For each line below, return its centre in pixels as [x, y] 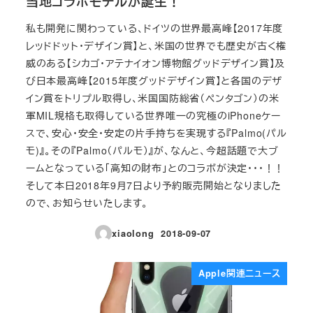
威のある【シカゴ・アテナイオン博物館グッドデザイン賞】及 [155, 63]
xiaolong [133, 233]
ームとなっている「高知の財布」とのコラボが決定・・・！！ [155, 167]
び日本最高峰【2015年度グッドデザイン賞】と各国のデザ [154, 80]
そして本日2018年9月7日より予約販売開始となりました [154, 185]
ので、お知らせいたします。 [87, 202]
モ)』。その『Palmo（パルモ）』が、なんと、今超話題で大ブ [152, 150]
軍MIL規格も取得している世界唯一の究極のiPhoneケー [153, 115]
